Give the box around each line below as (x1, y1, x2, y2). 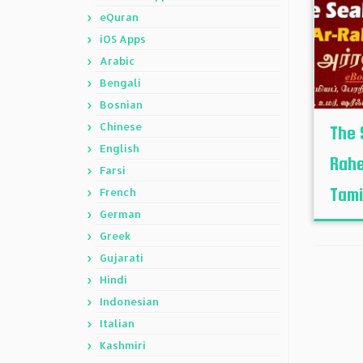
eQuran (100, 11, 139, 23)
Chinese (100, 120, 142, 133)
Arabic (100, 54, 135, 67)
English (100, 142, 139, 155)
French (100, 186, 136, 199)
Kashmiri (100, 339, 146, 352)
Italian (100, 317, 135, 330)
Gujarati (100, 251, 143, 264)
